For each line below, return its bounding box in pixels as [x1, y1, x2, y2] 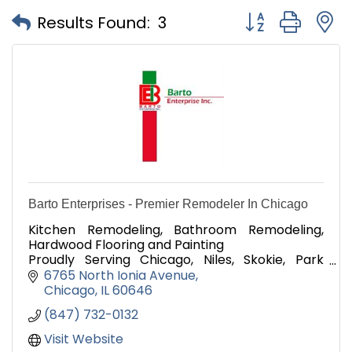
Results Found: [37, 11, 150, 34]
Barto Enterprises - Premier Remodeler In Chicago [28, 197, 308, 211]
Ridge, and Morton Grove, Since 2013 [28, 266, 249, 284]
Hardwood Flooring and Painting [28, 236, 224, 255]
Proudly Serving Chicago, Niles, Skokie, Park [28, 251, 324, 269]
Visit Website [44, 329, 123, 348]
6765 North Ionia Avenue [44, 266, 196, 284]
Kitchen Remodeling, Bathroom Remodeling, [28, 221, 324, 240]
